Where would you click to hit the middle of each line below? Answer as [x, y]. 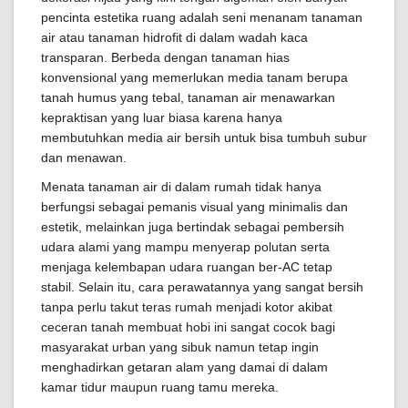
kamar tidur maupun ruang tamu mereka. [160, 387]
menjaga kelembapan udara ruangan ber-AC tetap [187, 267]
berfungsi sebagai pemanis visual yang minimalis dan [194, 207]
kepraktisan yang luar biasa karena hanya [162, 117]
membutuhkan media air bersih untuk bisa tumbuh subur [204, 138]
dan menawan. [84, 158]
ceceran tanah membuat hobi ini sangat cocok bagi [188, 327]
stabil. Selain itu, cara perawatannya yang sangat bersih [202, 287]
